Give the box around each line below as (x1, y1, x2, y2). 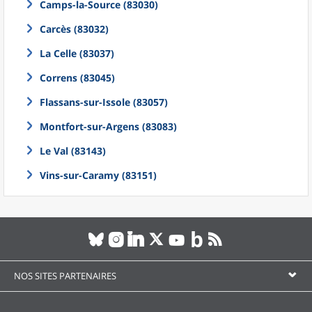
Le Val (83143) (40, 144, 106, 157)
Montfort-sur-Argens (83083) (40, 120, 177, 133)
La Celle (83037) (40, 47, 114, 60)
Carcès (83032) (40, 22, 109, 36)
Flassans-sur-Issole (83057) (40, 95, 168, 109)
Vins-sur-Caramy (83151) (40, 169, 157, 182)
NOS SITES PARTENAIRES (14, 270, 116, 282)
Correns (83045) (40, 71, 115, 84)
